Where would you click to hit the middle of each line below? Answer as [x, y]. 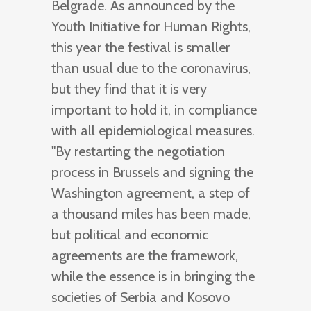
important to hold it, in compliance [154, 110]
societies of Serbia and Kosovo [141, 297]
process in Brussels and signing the [152, 173]
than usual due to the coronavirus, [151, 68]
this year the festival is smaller [141, 48]
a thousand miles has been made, [151, 214]
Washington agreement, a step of [151, 193]
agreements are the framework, [145, 256]
